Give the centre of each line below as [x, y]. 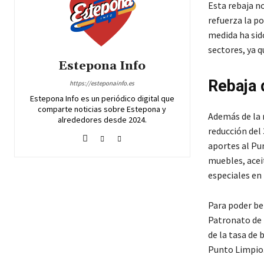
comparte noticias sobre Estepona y [102, 109]
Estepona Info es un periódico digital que [102, 99]
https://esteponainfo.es [102, 83]
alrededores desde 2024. [102, 120]
